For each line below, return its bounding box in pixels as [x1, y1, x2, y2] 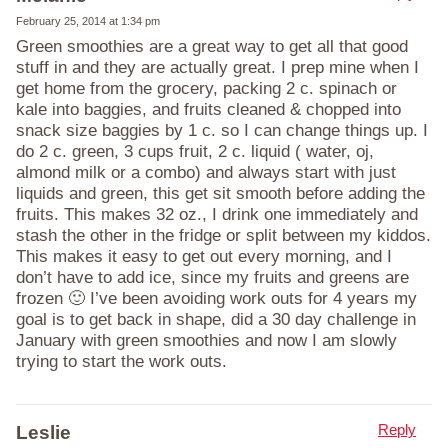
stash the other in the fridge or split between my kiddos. [16, 225, 431, 245]
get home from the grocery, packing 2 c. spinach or [16, 78, 397, 98]
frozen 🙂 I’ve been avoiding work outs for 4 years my [16, 288, 417, 308]
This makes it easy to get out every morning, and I [16, 246, 392, 266]
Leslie [16, 421, 71, 443]
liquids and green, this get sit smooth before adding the [16, 183, 425, 203]
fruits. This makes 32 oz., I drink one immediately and [16, 204, 418, 224]
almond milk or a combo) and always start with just [16, 162, 396, 182]
